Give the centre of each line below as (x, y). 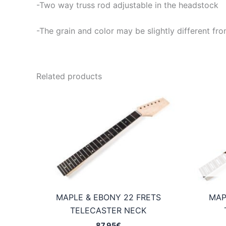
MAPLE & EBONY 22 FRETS (108, 197)
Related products (69, 76)
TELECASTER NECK (108, 211)
